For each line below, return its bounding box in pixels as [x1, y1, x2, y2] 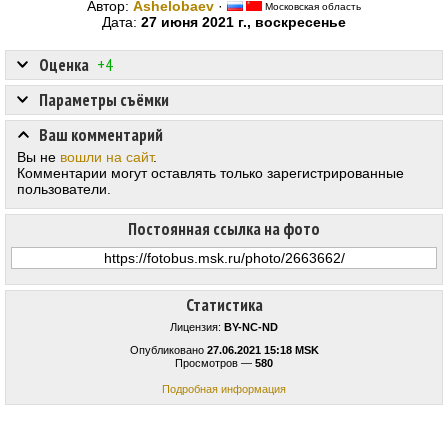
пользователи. [17, 181, 111, 198]
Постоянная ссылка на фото [128, 218, 320, 241]
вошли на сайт [60, 149, 153, 166]
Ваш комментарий [39, 124, 163, 147]
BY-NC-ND [224, 321, 278, 334]
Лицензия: [170, 321, 224, 334]
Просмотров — [175, 357, 255, 370]
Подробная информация [162, 383, 286, 396]
